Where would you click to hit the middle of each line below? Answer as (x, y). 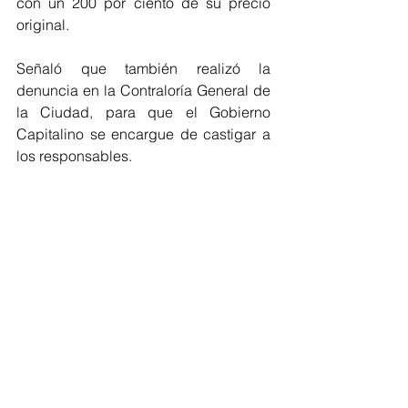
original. (43, 25)
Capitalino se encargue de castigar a (143, 134)
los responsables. (74, 156)
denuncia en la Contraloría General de (143, 90)
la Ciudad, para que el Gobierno (143, 112)
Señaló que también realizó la (143, 68)
